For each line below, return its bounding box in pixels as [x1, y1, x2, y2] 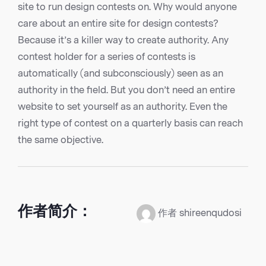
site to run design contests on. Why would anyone [18, 1, 237, 13]
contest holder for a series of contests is [18, 51, 195, 63]
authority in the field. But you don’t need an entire [18, 84, 235, 96]
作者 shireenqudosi [158, 207, 242, 219]
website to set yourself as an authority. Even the [18, 101, 227, 113]
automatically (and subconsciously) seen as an [18, 68, 223, 80]
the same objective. [18, 134, 103, 146]
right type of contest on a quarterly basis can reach [18, 118, 243, 129]
